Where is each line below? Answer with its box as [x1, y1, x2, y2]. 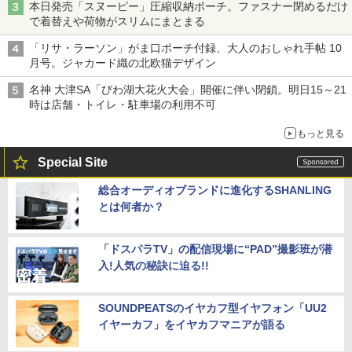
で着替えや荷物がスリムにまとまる [29, 15, 205, 28]
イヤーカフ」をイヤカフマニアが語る [98, 318, 285, 332]
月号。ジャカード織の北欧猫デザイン [29, 57, 216, 70]
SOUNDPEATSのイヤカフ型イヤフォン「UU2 [98, 302, 327, 315]
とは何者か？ [98, 200, 164, 214]
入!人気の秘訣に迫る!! [98, 259, 209, 273]
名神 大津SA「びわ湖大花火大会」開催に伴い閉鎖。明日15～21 [29, 83, 346, 97]
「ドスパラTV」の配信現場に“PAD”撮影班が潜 [98, 243, 332, 256]
